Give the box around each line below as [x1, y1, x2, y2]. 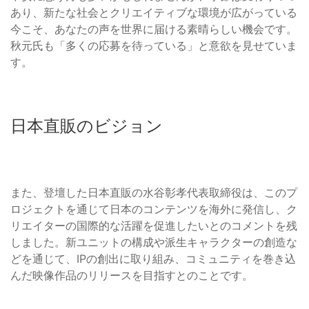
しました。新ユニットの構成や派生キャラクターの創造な [10, 235, 297, 250]
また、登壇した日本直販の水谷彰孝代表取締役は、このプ [10, 186, 297, 200]
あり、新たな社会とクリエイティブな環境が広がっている [10, 6, 297, 20]
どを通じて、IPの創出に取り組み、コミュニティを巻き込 [10, 252, 296, 266]
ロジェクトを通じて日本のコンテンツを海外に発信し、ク [10, 202, 297, 217]
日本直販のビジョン [10, 116, 163, 137]
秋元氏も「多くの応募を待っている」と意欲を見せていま [10, 39, 297, 53]
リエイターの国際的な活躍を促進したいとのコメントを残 [10, 219, 297, 233]
